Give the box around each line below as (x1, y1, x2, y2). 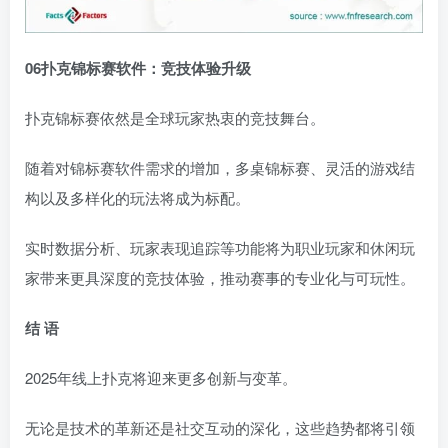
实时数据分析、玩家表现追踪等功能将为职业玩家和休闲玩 (25, 237, 415, 259)
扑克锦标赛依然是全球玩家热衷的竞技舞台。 (25, 107, 325, 129)
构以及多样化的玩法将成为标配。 (25, 187, 250, 209)
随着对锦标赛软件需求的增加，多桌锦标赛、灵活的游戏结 (25, 157, 415, 179)
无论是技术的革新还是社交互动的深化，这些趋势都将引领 (25, 417, 415, 439)
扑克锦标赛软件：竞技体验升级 (41, 57, 279, 80)
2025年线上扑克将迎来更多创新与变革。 (25, 367, 297, 389)
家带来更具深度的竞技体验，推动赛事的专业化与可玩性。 (25, 267, 415, 289)
